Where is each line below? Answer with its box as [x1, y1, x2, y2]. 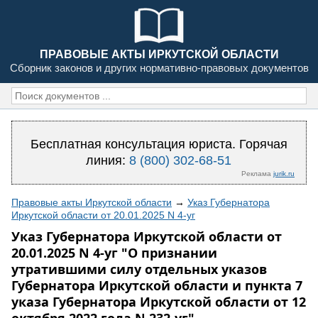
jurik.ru [273, 170, 295, 177]
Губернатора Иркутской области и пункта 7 [11, 277, 302, 294]
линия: [86, 153, 130, 168]
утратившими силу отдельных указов [11, 261, 267, 278]
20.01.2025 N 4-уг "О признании [11, 244, 217, 261]
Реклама [241, 170, 273, 177]
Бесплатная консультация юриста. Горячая [30, 137, 287, 151]
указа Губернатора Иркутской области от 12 [11, 293, 306, 310]
